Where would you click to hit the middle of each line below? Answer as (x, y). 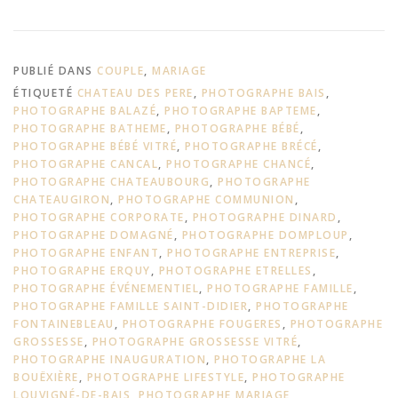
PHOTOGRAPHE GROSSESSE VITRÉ (195, 341)
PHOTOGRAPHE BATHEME (90, 128)
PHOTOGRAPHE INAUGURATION (110, 359)
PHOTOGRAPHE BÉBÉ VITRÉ (95, 146)
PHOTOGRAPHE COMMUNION (207, 199)
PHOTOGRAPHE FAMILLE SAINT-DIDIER (131, 306)
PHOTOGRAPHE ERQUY (82, 270)
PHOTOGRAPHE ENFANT (86, 252)
